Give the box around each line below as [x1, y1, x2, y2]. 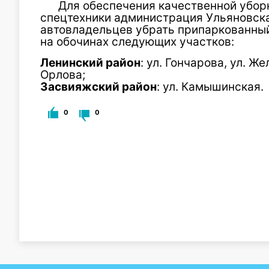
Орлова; [40, 68, 85, 82]
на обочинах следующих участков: [40, 35, 234, 49]
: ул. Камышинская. [157, 80, 264, 94]
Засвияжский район [40, 80, 157, 94]
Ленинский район [40, 56, 141, 70]
